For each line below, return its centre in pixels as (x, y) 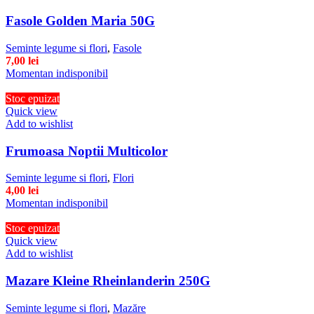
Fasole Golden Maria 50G (80, 21)
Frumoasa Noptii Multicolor (87, 151)
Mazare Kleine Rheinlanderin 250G (108, 281)
